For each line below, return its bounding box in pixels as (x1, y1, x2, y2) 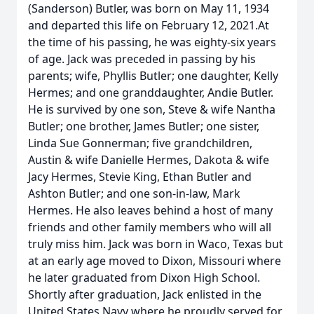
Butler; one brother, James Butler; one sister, (28, 118, 259, 134)
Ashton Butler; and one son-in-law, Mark (28, 186, 240, 201)
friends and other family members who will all (28, 219, 271, 235)
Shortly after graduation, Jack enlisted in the (28, 287, 261, 302)
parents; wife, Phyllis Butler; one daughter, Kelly (28, 68, 278, 83)
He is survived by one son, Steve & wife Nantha (28, 102, 275, 117)
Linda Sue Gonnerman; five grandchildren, (28, 135, 252, 151)
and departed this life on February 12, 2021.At (28, 18, 269, 33)
